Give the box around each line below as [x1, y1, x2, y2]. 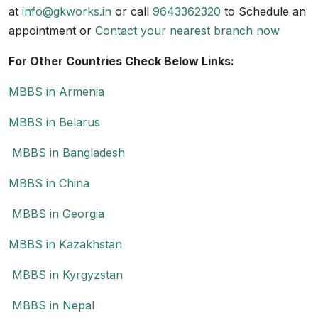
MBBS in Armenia [9, 84, 104, 99]
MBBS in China [9, 176, 89, 190]
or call [111, 4, 153, 18]
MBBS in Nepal [9, 298, 94, 312]
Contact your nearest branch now [95, 23, 280, 38]
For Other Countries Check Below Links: [9, 54, 234, 68]
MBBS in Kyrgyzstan [9, 268, 123, 282]
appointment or [9, 23, 95, 38]
